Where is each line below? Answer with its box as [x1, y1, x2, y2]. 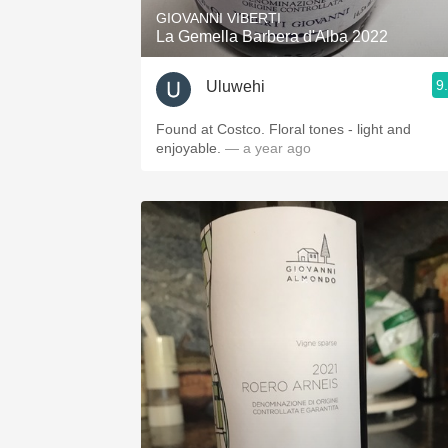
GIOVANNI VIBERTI [156, 10, 281, 26]
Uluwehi [206, 77, 265, 95]
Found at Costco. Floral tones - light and [156, 121, 411, 137]
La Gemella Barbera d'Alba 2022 [156, 28, 388, 45]
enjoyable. [156, 140, 225, 156]
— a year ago [225, 140, 311, 156]
